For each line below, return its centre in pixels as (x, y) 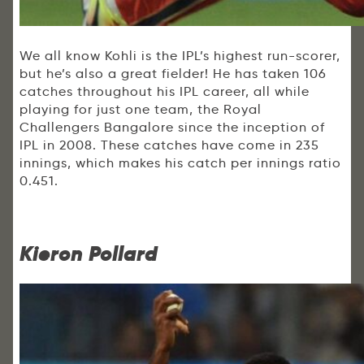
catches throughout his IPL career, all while (165, 92)
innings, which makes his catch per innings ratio (180, 163)
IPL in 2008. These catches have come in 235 (169, 145)
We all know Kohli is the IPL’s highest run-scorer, (180, 56)
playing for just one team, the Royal (141, 110)
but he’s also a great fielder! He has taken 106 (173, 74)
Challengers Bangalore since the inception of (172, 128)
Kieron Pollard (89, 254)
